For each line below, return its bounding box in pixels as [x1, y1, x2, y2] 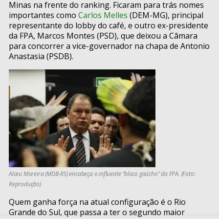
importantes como [9, 10, 78, 21]
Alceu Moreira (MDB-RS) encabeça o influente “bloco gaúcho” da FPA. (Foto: [9, 170, 196, 178]
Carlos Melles [78, 10, 128, 21]
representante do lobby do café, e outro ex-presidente [9, 20, 208, 31]
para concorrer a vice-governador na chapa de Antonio [9, 41, 210, 52]
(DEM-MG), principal [128, 10, 203, 21]
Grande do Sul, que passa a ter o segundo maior [9, 207, 185, 218]
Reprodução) [9, 180, 41, 189]
